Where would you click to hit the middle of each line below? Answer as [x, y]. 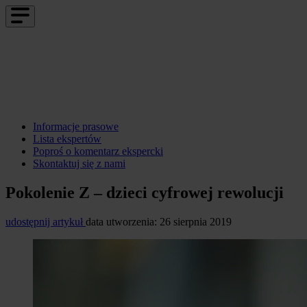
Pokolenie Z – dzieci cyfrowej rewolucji [145, 192]
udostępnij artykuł [46, 221]
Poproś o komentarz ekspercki [98, 151]
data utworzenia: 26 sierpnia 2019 [159, 221]
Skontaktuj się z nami [79, 163]
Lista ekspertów [67, 139]
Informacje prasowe [76, 126]
